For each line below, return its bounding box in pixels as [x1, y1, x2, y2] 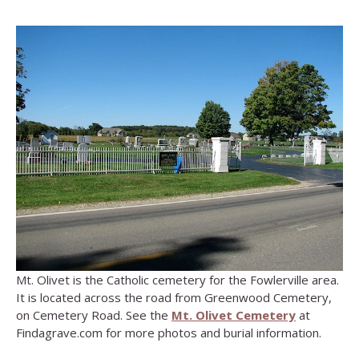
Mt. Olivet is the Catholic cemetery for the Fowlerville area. [16, 272, 339, 288]
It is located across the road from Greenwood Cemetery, [16, 289, 332, 306]
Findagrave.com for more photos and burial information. [16, 325, 321, 341]
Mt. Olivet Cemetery [171, 307, 296, 324]
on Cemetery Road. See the [16, 307, 171, 324]
